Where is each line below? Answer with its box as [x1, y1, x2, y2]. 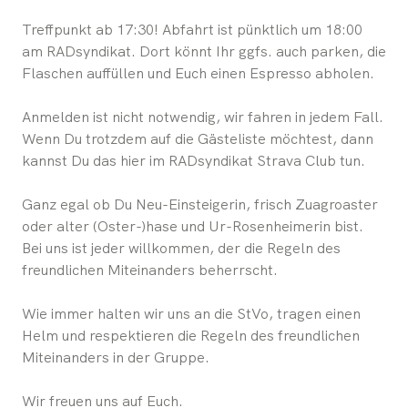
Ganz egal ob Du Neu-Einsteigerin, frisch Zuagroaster [22, 194, 378, 214]
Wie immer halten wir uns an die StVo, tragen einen [22, 303, 361, 323]
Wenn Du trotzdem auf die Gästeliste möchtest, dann [22, 128, 373, 148]
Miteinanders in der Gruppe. [22, 347, 209, 367]
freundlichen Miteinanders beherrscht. [22, 260, 278, 280]
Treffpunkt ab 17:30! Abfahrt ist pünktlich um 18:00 [22, 19, 362, 39]
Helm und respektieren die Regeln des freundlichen [22, 325, 360, 345]
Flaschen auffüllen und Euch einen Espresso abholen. [22, 63, 374, 83]
